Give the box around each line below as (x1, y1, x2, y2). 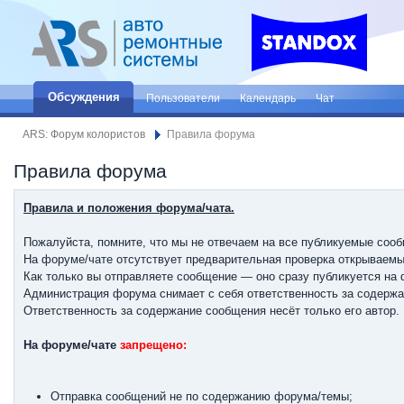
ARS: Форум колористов (23, 128, 145, 140)
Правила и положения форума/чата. (23, 201, 234, 215)
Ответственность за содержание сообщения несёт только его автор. (23, 304, 399, 317)
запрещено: (120, 338, 187, 352)
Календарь (240, 92, 296, 104)
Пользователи (146, 92, 220, 104)
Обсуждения (48, 90, 120, 104)
